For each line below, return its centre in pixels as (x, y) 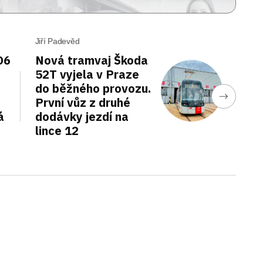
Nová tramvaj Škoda (91, 60)
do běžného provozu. (93, 88)
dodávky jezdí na (82, 116)
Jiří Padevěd (57, 41)
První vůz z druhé (82, 102)
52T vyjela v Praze (87, 74)
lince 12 (57, 130)
